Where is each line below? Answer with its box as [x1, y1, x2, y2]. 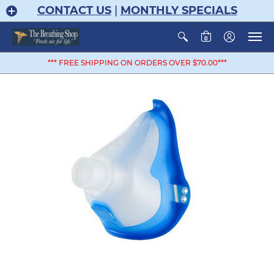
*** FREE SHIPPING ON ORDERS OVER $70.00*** [47, 58, 227, 68]
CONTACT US [37, 4, 111, 17]
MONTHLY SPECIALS [120, 4, 237, 17]
